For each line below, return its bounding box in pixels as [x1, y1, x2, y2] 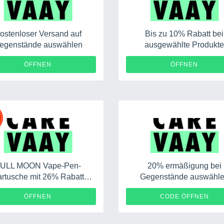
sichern [24, 183, 51, 192]
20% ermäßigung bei [147, 161, 221, 170]
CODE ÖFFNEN [159, 193, 209, 200]
